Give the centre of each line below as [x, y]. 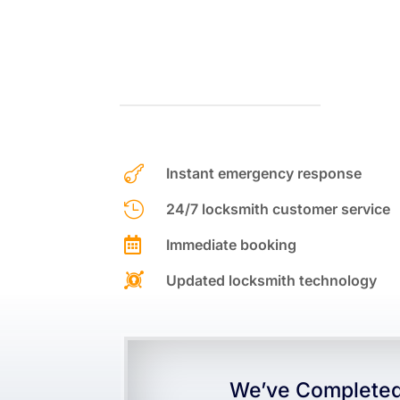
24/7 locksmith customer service [279, 208]
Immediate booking [232, 244]
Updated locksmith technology [272, 280]
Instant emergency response [264, 173]
